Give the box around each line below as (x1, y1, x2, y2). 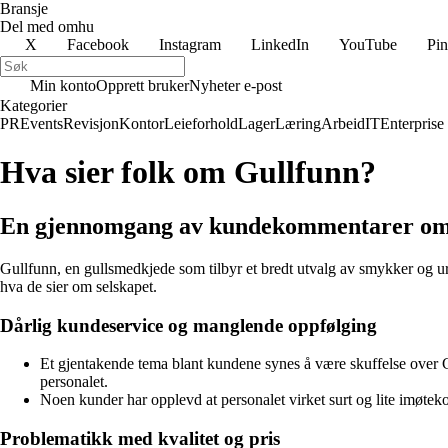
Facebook (67, 36, 129, 53)
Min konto (30, 77, 96, 94)
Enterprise (380, 115, 444, 132)
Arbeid (321, 115, 365, 132)
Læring (275, 115, 321, 132)
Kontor (119, 115, 164, 132)
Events (20, 115, 63, 132)
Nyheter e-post (189, 77, 282, 94)
